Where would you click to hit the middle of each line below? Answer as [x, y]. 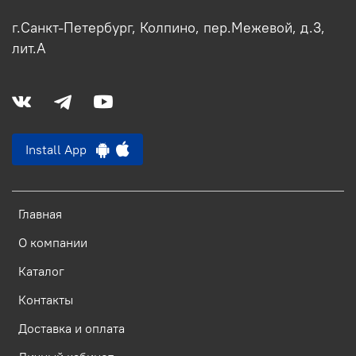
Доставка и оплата [72, 329]
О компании [53, 243]
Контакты [46, 300]
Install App [61, 150]
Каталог [41, 271]
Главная [40, 214]
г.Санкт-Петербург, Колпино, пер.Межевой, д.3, [168, 28]
